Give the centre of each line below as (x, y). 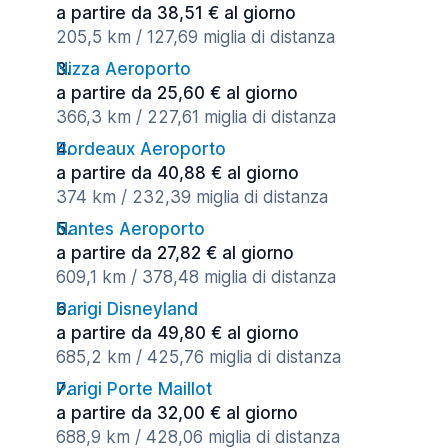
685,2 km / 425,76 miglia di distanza (198, 357)
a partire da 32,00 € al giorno (177, 413)
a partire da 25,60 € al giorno (177, 93)
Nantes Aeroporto (130, 229)
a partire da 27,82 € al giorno (175, 253)
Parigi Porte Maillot (134, 389)
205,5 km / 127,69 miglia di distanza (195, 37)
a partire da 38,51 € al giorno (176, 13)
